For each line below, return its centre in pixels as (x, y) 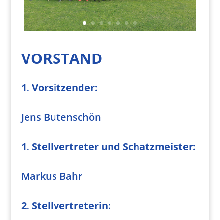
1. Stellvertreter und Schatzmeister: (108, 146)
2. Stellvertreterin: (66, 205)
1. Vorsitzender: (59, 87)
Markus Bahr (52, 176)
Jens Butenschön (61, 117)
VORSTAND (61, 58)
